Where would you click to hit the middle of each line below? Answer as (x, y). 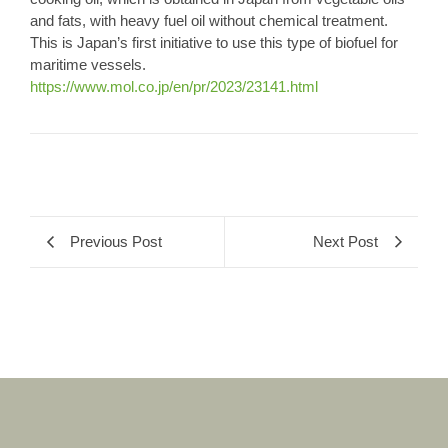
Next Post (345, 241)
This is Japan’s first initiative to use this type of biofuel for (214, 43)
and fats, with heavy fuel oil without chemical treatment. (209, 21)
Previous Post (116, 241)
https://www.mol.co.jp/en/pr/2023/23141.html (174, 87)
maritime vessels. (88, 65)
